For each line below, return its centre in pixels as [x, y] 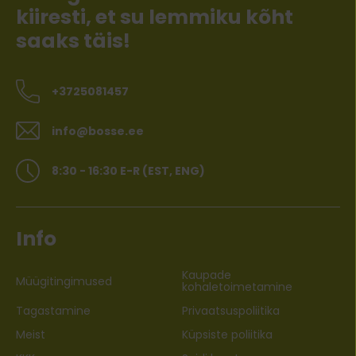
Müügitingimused [64, 281]
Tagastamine [53, 311]
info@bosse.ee [98, 132]
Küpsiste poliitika [227, 335]
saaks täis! [73, 41]
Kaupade [207, 275]
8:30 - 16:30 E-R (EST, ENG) [128, 170]
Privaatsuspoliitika [231, 311]
